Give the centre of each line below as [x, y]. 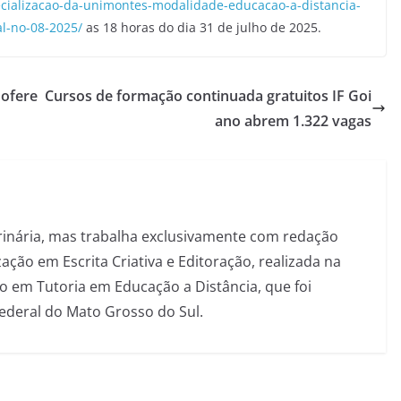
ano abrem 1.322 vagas [293, 120]
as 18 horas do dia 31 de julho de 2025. [202, 27]
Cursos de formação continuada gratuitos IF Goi [208, 95]
